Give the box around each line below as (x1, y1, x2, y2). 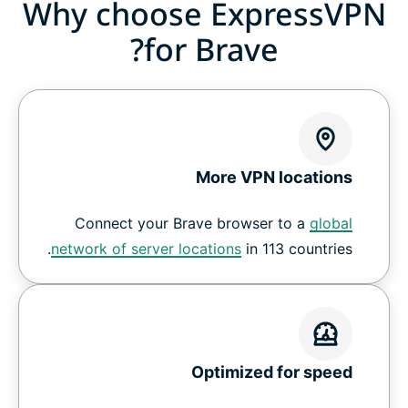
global (310, 214, 352, 233)
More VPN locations (196, 168, 352, 188)
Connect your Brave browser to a (75, 214, 310, 233)
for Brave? (143, 28, 279, 71)
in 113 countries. (241, 240, 352, 259)
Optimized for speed (191, 362, 352, 382)
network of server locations (51, 240, 241, 259)
